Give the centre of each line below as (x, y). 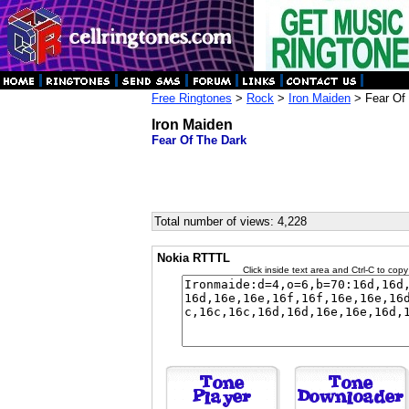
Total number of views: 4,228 (231, 221)
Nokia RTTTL (194, 258)
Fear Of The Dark (199, 140)
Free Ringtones (192, 98)
